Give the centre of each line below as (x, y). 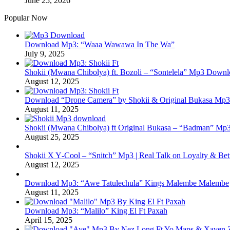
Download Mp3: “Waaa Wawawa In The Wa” (100, 45)
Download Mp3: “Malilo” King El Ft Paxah (96, 211)
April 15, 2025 (49, 220)
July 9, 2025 (45, 54)
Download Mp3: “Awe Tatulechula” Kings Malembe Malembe (127, 183)
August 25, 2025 (52, 137)
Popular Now (26, 18)
